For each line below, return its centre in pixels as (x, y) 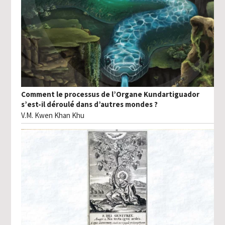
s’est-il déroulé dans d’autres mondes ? (90, 104)
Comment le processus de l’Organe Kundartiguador (110, 94)
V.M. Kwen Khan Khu (53, 116)
